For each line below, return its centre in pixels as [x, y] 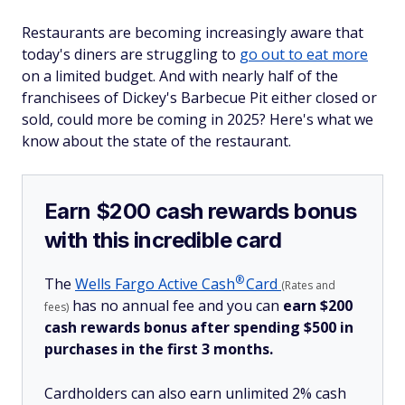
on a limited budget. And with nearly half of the [180, 76]
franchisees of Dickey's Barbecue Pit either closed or [199, 98]
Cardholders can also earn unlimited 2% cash [195, 393]
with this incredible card [163, 240]
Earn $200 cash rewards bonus [201, 211]
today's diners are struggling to [131, 54]
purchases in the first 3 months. [159, 349]
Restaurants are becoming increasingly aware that [193, 33]
